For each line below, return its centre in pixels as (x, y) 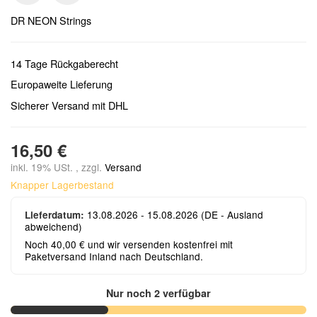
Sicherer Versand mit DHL (69, 105)
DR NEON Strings (51, 20)
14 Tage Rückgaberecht (64, 63)
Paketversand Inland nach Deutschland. (114, 256)
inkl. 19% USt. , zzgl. (58, 167)
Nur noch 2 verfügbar (158, 293)
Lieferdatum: (55, 214)
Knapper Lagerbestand (62, 184)
